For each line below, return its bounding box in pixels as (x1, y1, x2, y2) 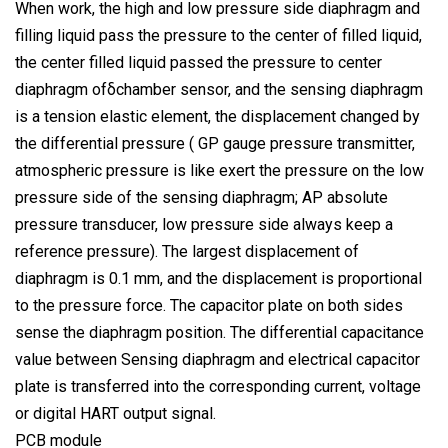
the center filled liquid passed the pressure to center (15, 52, 382, 72)
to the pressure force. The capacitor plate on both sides (15, 295, 403, 315)
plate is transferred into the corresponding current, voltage (15, 376, 421, 396)
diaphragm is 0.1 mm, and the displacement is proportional (15, 268, 422, 288)
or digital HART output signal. (15, 403, 216, 423)
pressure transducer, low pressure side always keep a (15, 214, 393, 234)
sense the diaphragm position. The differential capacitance (15, 322, 424, 342)
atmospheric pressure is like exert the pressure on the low (15, 160, 424, 180)
